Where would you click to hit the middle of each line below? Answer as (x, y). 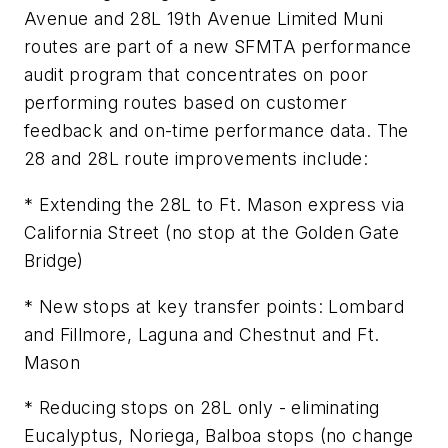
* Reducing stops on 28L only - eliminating (202, 408)
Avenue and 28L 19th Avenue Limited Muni (204, 19)
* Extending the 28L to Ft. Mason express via (214, 205)
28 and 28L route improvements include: (196, 159)
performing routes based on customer (185, 103)
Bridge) (54, 261)
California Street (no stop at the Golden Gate (211, 233)
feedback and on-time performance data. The (216, 131)
